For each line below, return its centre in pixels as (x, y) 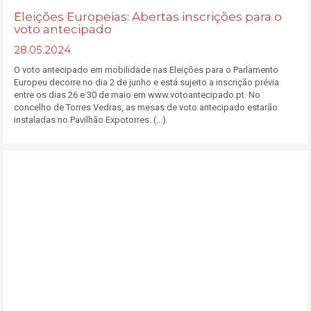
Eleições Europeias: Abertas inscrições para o (148, 17)
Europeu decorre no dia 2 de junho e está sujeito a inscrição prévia (146, 82)
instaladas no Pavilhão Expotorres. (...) (90, 120)
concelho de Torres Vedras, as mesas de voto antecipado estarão (146, 107)
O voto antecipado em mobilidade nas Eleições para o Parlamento (146, 70)
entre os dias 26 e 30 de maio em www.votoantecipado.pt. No (137, 95)
